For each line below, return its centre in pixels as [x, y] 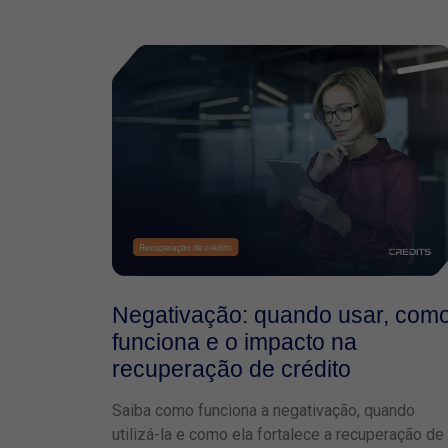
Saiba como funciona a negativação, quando [263, 410]
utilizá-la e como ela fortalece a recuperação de [278, 434]
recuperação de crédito [231, 368]
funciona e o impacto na [234, 341]
